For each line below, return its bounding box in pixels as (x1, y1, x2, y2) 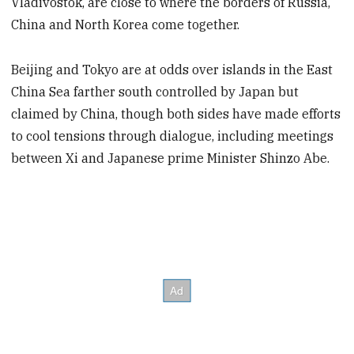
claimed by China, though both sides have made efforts (11, 105, 341, 122)
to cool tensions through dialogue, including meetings (11, 127, 334, 144)
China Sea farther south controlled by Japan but (11, 83, 299, 100)
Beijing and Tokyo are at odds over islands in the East (11, 61, 333, 77)
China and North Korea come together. (11, 16, 240, 32)
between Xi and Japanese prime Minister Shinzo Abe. (11, 149, 330, 166)
